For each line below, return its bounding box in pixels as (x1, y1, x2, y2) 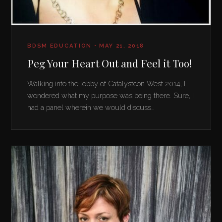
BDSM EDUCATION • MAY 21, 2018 (27, 42, 145, 50)
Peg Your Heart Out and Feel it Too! (27, 56, 192, 70)
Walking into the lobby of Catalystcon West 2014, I (27, 79, 186, 88)
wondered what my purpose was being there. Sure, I (27, 91, 194, 100)
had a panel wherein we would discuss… (27, 103, 155, 112)
